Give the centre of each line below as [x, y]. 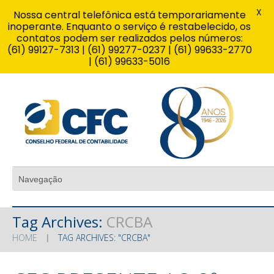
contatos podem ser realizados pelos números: [129, 38]
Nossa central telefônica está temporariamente [129, 15]
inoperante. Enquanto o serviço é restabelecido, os [129, 27]
